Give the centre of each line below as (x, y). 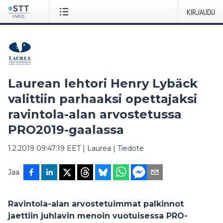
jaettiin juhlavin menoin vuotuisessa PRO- (98, 216)
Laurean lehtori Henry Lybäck (103, 83)
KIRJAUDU (201, 12)
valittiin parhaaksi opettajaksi (103, 99)
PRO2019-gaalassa (66, 130)
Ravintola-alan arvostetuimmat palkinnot (96, 204)
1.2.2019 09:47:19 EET (44, 148)
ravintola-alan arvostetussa (95, 114)
